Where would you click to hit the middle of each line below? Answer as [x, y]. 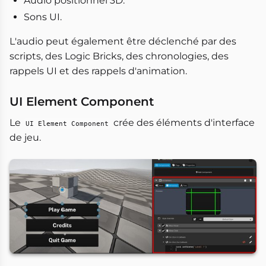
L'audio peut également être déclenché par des [123, 42]
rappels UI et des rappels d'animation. [98, 71]
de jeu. [25, 138]
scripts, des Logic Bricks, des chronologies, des [119, 56]
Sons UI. [43, 17]
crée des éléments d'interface [183, 123]
